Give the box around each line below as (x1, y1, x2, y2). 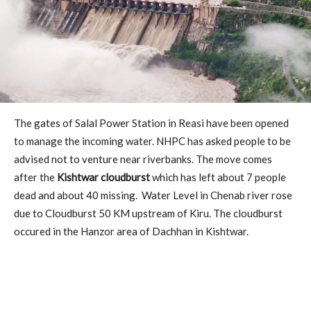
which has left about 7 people (150, 170, 286, 183)
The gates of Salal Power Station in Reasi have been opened (14, 116, 289, 129)
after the (14, 170, 57, 183)
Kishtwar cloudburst (57, 170, 150, 183)
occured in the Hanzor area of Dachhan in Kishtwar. (14, 224, 249, 237)
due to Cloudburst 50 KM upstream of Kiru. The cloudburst (14, 206, 283, 219)
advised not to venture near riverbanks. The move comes (14, 152, 272, 165)
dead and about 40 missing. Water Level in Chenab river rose (14, 188, 292, 201)
